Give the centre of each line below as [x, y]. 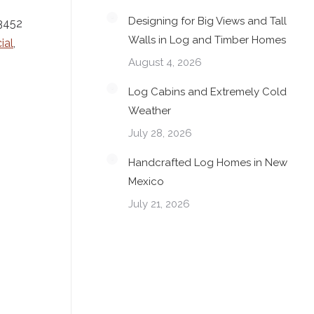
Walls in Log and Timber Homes [207, 40]
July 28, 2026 [160, 133]
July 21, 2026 [159, 204]
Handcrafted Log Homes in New [208, 162]
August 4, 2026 [165, 62]
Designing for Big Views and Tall [207, 21]
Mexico [146, 181]
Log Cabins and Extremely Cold [207, 91]
